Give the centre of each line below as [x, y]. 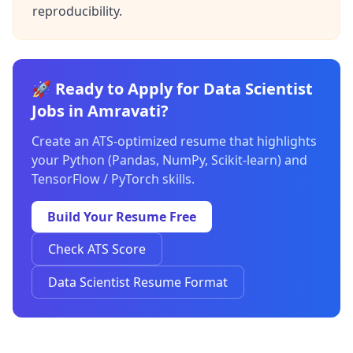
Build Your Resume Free [122, 217]
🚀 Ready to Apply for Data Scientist [172, 89]
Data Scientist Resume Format [138, 282]
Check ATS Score [97, 249]
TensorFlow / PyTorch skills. [113, 179]
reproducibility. [77, 11]
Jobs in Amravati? [100, 111]
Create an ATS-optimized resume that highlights [174, 141]
